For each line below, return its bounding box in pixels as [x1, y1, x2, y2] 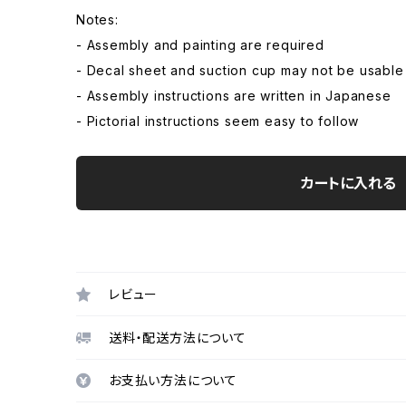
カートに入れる [300, 174, 396, 193]
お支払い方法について [109, 372, 237, 389]
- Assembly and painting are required [76, 37, 324, 53]
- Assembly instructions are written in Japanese [76, 88, 391, 104]
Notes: [76, 12, 119, 28]
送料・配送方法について [109, 329, 246, 345]
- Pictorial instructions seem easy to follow [76, 113, 360, 130]
